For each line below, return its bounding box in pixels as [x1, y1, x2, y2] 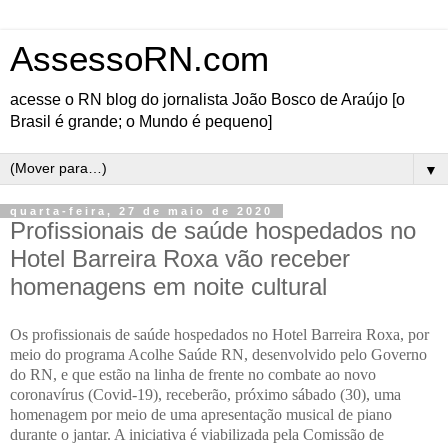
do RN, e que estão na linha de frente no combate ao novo [10, 365, 376, 383]
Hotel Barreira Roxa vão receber [10, 245, 350, 272]
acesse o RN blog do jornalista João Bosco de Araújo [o [10, 91, 405, 108]
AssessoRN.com [10, 40, 269, 78]
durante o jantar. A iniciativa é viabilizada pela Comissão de [10, 425, 384, 443]
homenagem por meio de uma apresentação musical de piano [10, 405, 392, 423]
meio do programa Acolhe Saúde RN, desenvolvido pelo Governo [10, 345, 427, 363]
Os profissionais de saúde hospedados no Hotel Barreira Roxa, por [10, 325, 429, 343]
